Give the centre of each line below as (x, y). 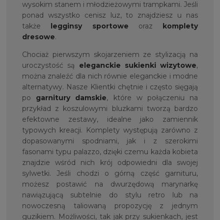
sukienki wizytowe (161, 65)
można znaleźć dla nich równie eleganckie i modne (110, 76)
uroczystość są (50, 65)
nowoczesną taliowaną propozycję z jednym (110, 206)
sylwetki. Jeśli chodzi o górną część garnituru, (110, 173)
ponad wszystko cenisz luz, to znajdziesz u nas (110, 15)
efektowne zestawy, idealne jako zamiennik (110, 119)
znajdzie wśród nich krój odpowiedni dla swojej (110, 162)
